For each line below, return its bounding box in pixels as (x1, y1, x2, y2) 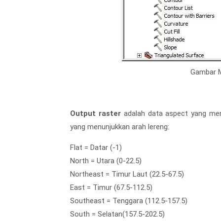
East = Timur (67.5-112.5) (70, 183, 152, 192)
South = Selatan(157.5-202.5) (70, 209, 165, 219)
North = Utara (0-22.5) (70, 156, 142, 165)
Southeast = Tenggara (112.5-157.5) (70, 196, 187, 205)
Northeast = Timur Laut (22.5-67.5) (70, 169, 184, 179)
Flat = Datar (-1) (70, 143, 122, 152)
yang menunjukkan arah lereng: (70, 122, 169, 131)
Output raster (70, 109, 121, 118)
